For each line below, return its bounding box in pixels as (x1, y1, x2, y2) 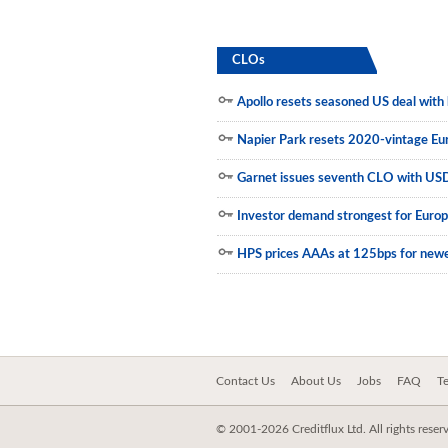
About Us (291, 375, 341, 387)
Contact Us (216, 375, 275, 387)
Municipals (16, 25, 77, 38)
